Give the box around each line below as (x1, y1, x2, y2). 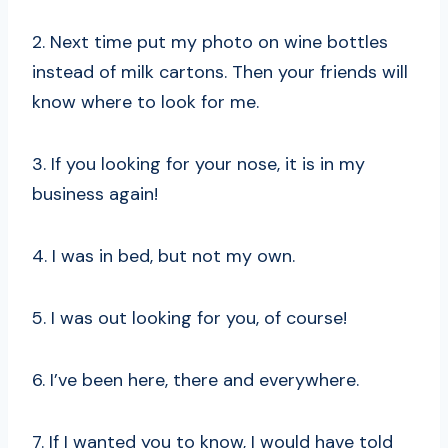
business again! (32, 182, 158, 207)
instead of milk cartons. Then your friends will (32, 60, 408, 85)
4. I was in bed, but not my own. (32, 244, 295, 269)
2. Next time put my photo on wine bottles (32, 30, 388, 55)
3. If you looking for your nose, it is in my (32, 152, 365, 177)
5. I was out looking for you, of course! (32, 306, 347, 331)
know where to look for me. (32, 90, 259, 115)
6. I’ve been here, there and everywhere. (32, 368, 359, 393)
